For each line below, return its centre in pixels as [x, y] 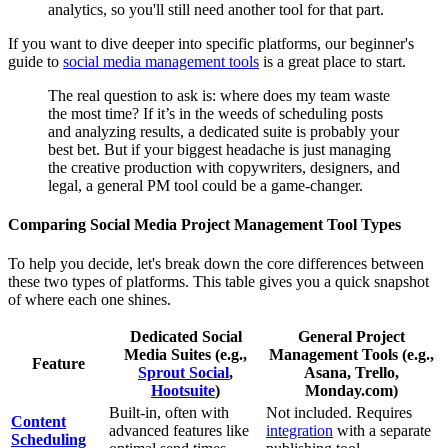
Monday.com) [351, 391]
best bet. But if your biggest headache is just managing [219, 149]
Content [38, 422]
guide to [35, 61]
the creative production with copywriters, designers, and [224, 167]
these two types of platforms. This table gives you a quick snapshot [218, 282]
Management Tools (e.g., [351, 355]
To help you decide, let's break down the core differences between [216, 264]
